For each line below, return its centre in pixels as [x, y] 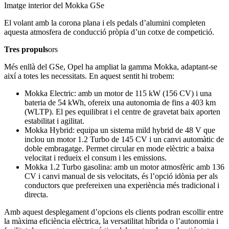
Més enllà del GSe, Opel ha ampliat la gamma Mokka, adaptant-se [111, 66]
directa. [36, 194]
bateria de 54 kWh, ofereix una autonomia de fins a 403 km [120, 102]
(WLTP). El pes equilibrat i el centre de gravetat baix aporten [122, 111]
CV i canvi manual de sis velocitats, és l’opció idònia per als [121, 176]
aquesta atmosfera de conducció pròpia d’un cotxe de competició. [109, 32]
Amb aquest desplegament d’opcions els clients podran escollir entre [114, 212]
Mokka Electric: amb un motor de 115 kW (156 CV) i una [118, 93]
